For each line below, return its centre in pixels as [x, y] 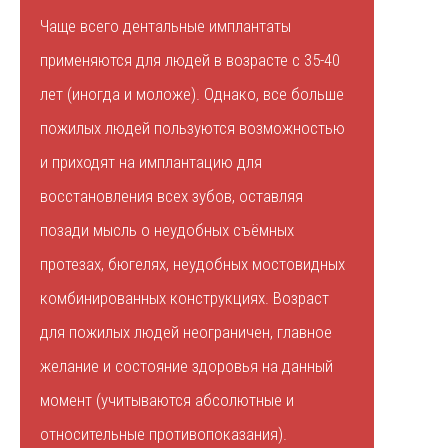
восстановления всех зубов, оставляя [171, 196]
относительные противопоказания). [163, 434]
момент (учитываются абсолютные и [167, 400]
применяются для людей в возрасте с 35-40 [190, 60]
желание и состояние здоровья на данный [186, 366]
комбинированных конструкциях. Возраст [184, 298]
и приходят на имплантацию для [151, 162]
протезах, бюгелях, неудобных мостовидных [192, 264]
